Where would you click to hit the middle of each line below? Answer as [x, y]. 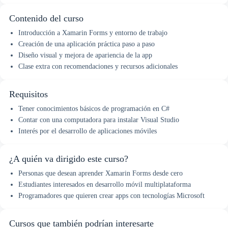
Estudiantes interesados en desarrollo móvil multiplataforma [105, 185]
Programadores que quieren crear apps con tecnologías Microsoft [111, 196]
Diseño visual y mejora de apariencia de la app [85, 55]
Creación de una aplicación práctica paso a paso [87, 44]
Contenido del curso [46, 19]
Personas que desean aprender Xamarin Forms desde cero [101, 174]
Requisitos [28, 94]
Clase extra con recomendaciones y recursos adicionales [98, 67]
